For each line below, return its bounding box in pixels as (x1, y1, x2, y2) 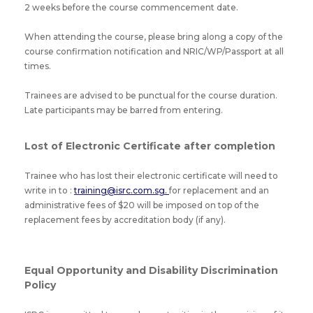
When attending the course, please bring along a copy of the (24, 31, 283, 42)
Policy (24, 279, 56, 291)
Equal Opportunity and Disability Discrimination (24, 264, 278, 277)
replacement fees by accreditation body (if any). (24, 214, 226, 225)
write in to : (24, 185, 74, 196)
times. (24, 61, 51, 71)
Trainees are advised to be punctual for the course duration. (24, 90, 277, 101)
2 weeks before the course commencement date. (24, 2, 238, 13)
